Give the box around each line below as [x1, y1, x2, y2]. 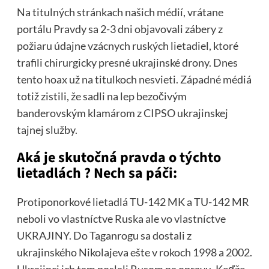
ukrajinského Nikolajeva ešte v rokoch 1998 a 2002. [16, 246, 252, 259]
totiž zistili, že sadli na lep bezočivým [16, 89, 187, 103]
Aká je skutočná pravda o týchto [16, 147, 221, 169]
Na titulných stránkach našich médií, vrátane [16, 5, 223, 19]
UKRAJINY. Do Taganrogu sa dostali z [16, 229, 192, 243]
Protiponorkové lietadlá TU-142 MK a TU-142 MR [16, 195, 249, 209]
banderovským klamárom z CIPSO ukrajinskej [16, 106, 228, 120]
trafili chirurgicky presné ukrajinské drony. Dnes [16, 56, 238, 70]
